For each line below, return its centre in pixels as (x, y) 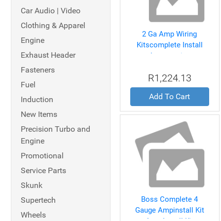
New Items (39, 114)
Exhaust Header (48, 55)
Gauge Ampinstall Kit (169, 210)
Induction (37, 99)
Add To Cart (170, 96)
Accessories (169, 56)
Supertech (38, 200)
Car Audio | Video (51, 11)
